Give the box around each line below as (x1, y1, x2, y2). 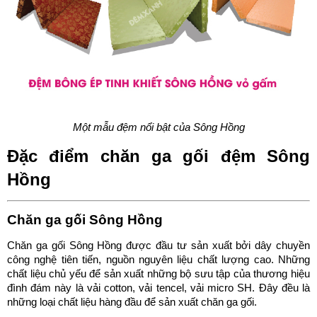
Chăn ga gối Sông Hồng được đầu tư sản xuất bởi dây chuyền (7, 239, 310, 251)
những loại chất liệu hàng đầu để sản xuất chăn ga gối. (7, 296, 257, 308)
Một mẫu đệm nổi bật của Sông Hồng (72, 122, 245, 134)
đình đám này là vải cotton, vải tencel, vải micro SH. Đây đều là (7, 282, 310, 294)
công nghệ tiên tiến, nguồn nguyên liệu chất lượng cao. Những (7, 253, 310, 265)
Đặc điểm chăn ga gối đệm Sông (7, 146, 310, 166)
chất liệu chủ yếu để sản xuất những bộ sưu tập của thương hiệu (7, 267, 310, 279)
